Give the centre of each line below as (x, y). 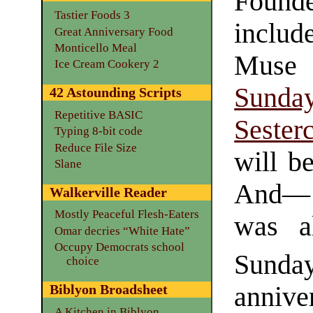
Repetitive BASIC (98, 115)
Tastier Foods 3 (92, 15)
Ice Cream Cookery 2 (107, 64)
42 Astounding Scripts (115, 93)
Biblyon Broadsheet (108, 290)
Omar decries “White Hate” (122, 231)
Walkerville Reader (108, 192)
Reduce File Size (95, 147)
